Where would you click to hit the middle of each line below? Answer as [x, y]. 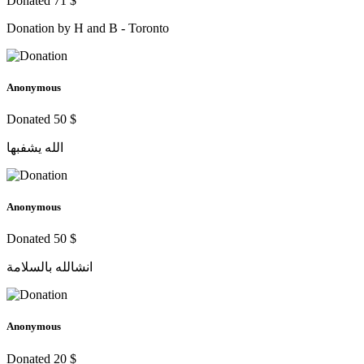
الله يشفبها [35, 147]
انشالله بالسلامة [50, 267]
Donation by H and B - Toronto [88, 28]
